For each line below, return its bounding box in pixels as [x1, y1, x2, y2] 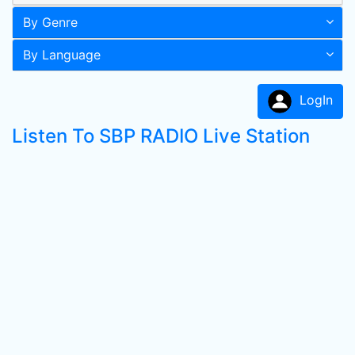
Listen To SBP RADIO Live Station [12, 124, 310, 147]
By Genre [23, 14, 78, 30]
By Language [23, 47, 101, 63]
